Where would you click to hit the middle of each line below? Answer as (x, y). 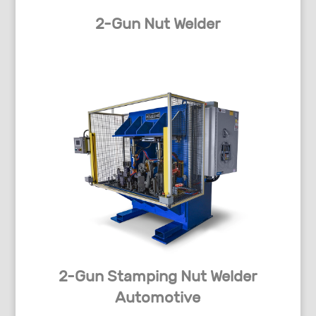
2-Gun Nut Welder (158, 24)
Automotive (158, 298)
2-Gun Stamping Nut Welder (158, 276)
